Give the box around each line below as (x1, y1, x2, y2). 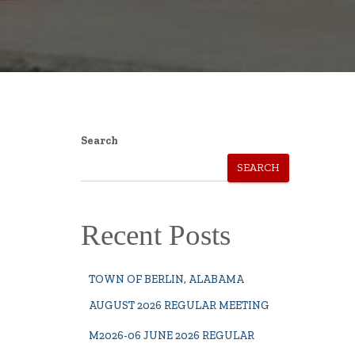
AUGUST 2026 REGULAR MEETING (89, 299, 269, 312)
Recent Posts (81, 219, 231, 251)
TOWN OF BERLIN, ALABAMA (89, 273, 244, 286)
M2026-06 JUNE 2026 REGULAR (89, 329, 254, 342)
